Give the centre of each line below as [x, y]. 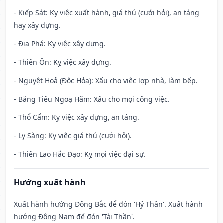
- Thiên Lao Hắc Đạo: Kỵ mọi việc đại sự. [80, 154]
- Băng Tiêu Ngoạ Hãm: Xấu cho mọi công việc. [92, 99]
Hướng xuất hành [50, 182]
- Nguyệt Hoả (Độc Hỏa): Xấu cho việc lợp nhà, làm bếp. [106, 81]
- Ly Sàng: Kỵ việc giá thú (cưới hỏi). [73, 136]
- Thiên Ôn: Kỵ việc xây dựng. [62, 62]
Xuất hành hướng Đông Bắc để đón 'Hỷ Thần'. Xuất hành [108, 204]
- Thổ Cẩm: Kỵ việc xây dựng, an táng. [77, 117]
